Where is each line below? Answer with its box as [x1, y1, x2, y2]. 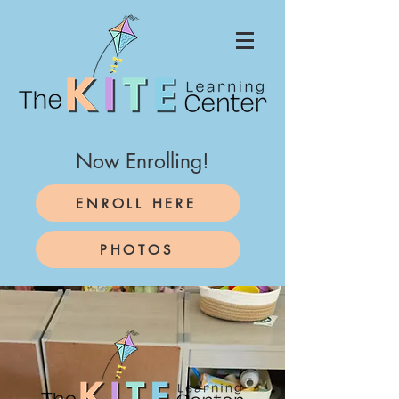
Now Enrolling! [76, 148, 209, 175]
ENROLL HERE [76, 194, 197, 212]
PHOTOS [99, 240, 174, 258]
